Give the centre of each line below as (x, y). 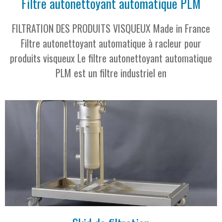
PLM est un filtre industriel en (111, 73)
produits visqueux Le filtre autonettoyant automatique (111, 58)
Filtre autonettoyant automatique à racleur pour (111, 43)
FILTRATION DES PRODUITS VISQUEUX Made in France (111, 28)
